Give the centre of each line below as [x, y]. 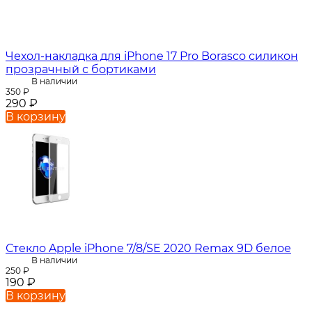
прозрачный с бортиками [81, 70]
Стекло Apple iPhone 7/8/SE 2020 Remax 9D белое [148, 249]
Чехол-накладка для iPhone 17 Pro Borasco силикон [152, 56]
